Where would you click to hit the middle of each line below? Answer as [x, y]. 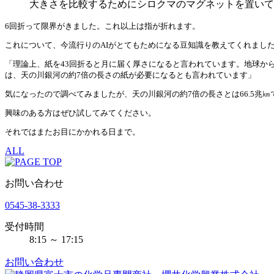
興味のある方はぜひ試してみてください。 [80, 113]
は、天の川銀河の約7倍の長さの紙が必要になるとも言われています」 [130, 75]
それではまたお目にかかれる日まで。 [72, 131]
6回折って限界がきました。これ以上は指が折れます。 [102, 26]
